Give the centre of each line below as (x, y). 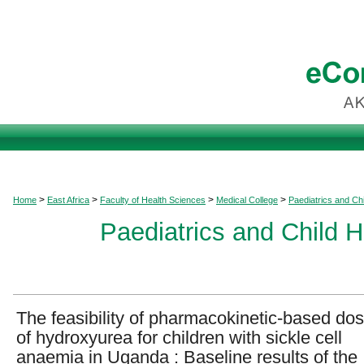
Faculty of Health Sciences (153, 200)
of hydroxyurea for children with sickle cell (179, 338)
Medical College (247, 200)
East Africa (68, 200)
